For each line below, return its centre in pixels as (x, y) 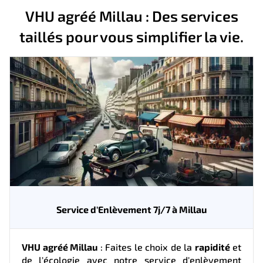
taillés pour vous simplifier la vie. (131, 36)
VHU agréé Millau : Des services (131, 16)
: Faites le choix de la (146, 247)
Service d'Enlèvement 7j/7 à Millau (131, 209)
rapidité (212, 247)
